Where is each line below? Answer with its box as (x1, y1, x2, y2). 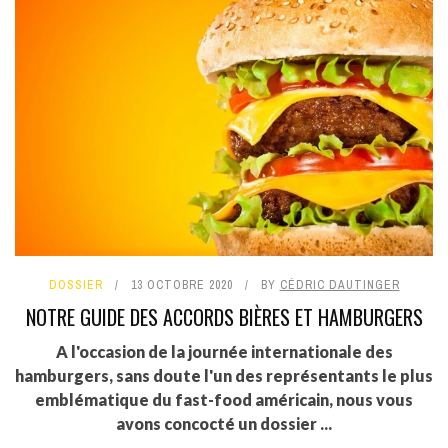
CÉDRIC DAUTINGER (279, 276, 400, 293)
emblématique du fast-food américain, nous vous (35, 389, 413, 409)
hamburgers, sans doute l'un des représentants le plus (15, 365, 433, 385)
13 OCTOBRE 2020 (130, 276, 233, 293)
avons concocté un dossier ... (116, 413, 332, 433)
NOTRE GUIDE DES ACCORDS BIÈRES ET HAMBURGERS (25, 301, 423, 332)
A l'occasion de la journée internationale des (55, 341, 393, 361)
